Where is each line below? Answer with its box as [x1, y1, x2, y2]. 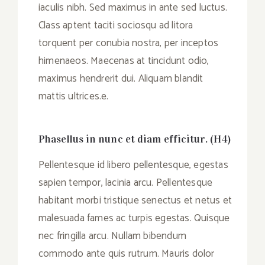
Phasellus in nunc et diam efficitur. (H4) [38, 132, 231, 146]
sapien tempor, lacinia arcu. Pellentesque [38, 174, 213, 192]
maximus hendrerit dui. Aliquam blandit [38, 70, 203, 88]
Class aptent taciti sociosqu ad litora [38, 17, 193, 34]
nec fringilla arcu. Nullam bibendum [38, 228, 186, 245]
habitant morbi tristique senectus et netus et [38, 192, 232, 209]
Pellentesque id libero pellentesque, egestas [38, 157, 228, 174]
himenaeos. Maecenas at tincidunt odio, [38, 53, 209, 70]
